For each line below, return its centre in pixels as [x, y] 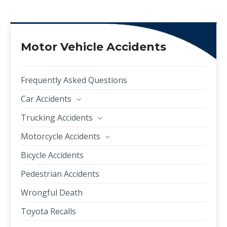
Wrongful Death [52, 193]
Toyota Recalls [48, 211]
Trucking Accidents [57, 118]
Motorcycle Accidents [61, 136]
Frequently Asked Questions [74, 80]
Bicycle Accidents [52, 155]
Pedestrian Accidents [60, 174]
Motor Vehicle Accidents [93, 47]
